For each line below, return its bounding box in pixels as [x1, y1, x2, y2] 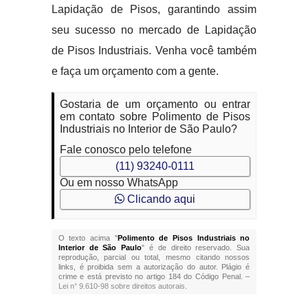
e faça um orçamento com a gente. [51, 65, 219, 77]
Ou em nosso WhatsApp [59, 177, 178, 188]
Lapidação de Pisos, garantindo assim [51, 3, 257, 15]
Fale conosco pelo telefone [59, 144, 192, 155]
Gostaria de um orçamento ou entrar [59, 98, 251, 110]
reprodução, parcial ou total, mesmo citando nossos [58, 253, 250, 261]
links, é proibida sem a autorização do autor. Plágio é [58, 263, 250, 271]
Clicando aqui [124, 193, 195, 205]
